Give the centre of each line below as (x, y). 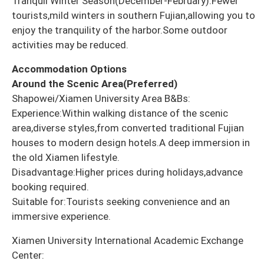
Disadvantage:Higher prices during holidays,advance (127, 172)
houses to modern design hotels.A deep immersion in (131, 143)
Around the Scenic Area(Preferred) (95, 84)
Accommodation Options (69, 69)
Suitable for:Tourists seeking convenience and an (121, 202)
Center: (28, 255)
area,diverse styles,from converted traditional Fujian (128, 128)
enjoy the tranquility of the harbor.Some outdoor (120, 30)
